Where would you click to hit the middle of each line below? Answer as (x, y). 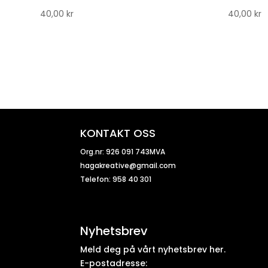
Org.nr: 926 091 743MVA (123, 152)
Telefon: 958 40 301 (116, 179)
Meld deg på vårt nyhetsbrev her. (153, 249)
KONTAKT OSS (118, 133)
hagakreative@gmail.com (128, 166)
